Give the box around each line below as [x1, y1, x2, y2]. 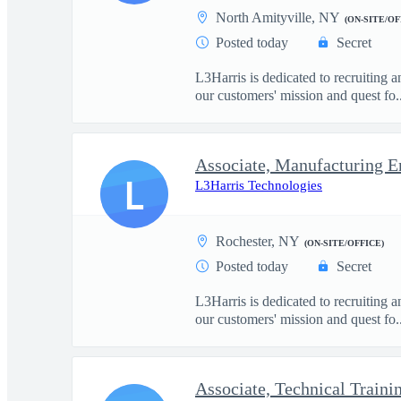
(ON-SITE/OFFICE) [304, 238, 384, 248]
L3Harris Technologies [195, 178, 322, 192]
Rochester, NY [216, 234, 300, 249]
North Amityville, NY [216, 10, 340, 25]
